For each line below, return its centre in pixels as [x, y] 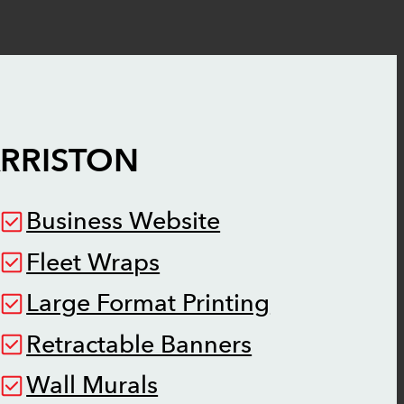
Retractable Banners [139, 344]
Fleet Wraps [93, 262]
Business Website [124, 222]
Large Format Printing [148, 304]
